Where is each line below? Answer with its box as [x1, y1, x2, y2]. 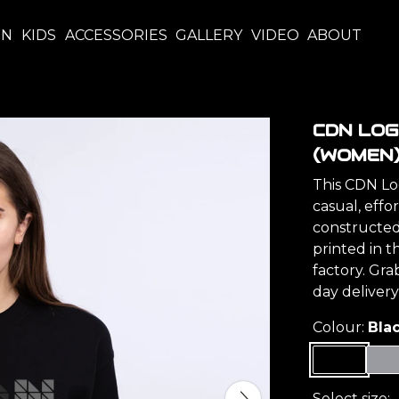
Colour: [313, 319, 368, 336]
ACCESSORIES [64, 27, 167, 44]
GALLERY [175, 27, 243, 44]
